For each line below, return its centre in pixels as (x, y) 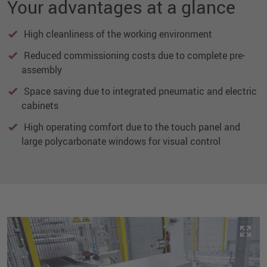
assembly (42, 69)
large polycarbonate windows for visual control (121, 141)
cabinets (40, 105)
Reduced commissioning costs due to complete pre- (133, 55)
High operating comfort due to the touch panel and (131, 127)
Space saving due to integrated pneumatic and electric (139, 91)
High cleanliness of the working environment (117, 34)
